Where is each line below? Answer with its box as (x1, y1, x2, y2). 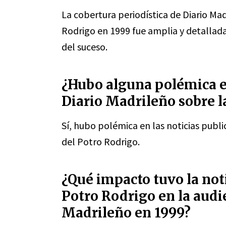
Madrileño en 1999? (62, 204, 191, 221)
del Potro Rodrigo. (62, 135, 140, 148)
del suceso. (62, 40, 107, 53)
